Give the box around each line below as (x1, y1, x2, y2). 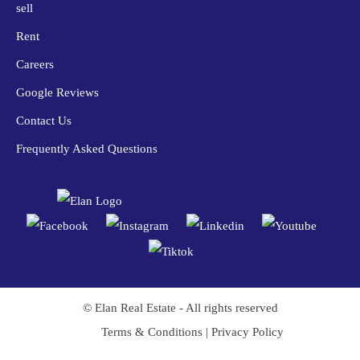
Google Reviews (16, 86, 99, 100)
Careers (16, 58, 54, 72)
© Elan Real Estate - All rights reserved (82, 301, 278, 314)
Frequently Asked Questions (16, 142, 157, 156)
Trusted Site (50, 317, 108, 333)
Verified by (18, 338, 68, 351)
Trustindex (68, 338, 122, 351)
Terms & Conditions (100, 325, 202, 338)
